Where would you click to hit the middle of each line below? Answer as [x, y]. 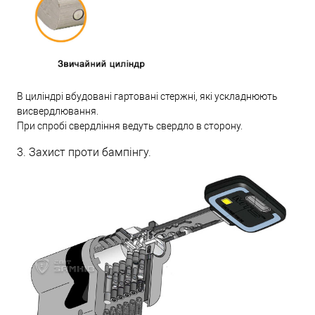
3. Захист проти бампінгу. [84, 153]
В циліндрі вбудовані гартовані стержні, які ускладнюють [147, 97]
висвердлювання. [58, 111]
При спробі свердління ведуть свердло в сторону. [130, 126]
